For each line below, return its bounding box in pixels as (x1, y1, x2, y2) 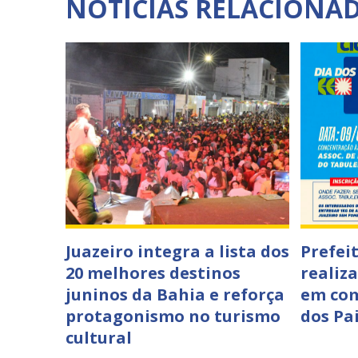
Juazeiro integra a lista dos (66, 241, 289, 262)
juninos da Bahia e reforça (66, 284, 284, 305)
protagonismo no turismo (66, 305, 280, 327)
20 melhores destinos (66, 262, 241, 284)
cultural (66, 327, 132, 348)
